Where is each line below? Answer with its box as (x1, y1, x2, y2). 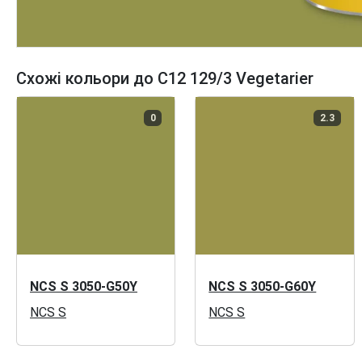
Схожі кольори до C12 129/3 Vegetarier (16, 69, 314, 88)
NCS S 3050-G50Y (30, 279, 137, 295)
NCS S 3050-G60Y (208, 279, 317, 295)
